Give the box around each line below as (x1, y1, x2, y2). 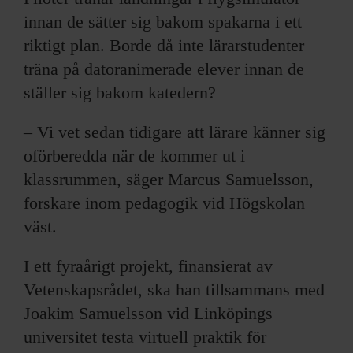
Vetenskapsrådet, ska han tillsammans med (24, 279, 325, 299)
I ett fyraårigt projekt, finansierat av (24, 255, 273, 276)
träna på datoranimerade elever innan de (24, 58, 304, 79)
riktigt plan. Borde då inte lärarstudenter (24, 35, 304, 55)
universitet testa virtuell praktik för (24, 326, 266, 347)
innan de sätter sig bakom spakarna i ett (24, 11, 302, 32)
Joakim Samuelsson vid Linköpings (24, 303, 273, 323)
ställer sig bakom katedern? (24, 82, 216, 102)
